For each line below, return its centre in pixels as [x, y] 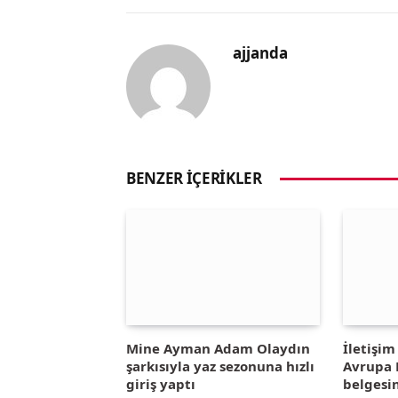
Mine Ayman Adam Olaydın [218, 348]
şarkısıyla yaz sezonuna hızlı [220, 366]
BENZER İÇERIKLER [194, 178]
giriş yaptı [161, 383]
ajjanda [260, 52]
